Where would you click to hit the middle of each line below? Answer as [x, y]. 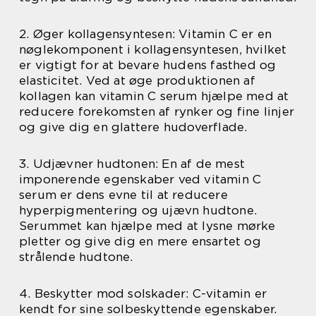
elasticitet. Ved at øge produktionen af [137, 80]
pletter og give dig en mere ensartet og [140, 241]
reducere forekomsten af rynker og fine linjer [157, 111]
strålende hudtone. [76, 257]
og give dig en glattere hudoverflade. [133, 127]
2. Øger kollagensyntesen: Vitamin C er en [146, 34]
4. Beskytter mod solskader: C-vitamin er [143, 293]
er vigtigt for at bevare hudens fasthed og [148, 65]
